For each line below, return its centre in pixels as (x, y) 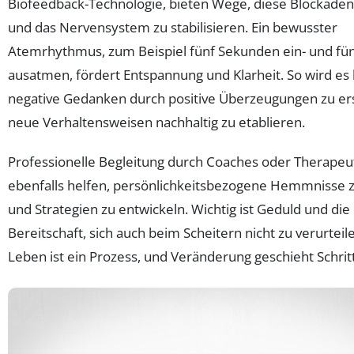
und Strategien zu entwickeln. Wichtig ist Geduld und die (179, 209)
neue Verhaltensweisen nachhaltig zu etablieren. (156, 122)
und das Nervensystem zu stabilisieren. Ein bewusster (173, 28)
